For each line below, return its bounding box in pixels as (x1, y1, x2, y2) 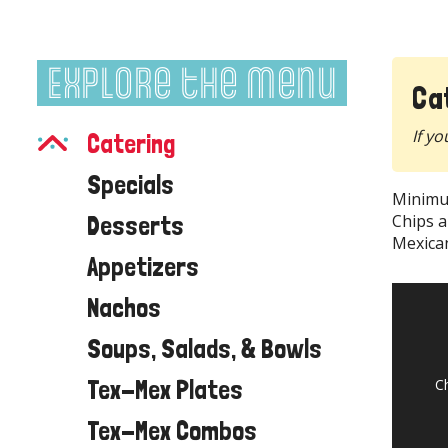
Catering (87, 127, 175, 159)
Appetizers (87, 250, 199, 282)
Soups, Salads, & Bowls (87, 332, 322, 364)
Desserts (87, 209, 184, 241)
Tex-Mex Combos (87, 414, 257, 446)
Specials (87, 168, 174, 200)
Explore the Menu (47, 50, 337, 109)
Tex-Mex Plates (87, 373, 243, 405)
